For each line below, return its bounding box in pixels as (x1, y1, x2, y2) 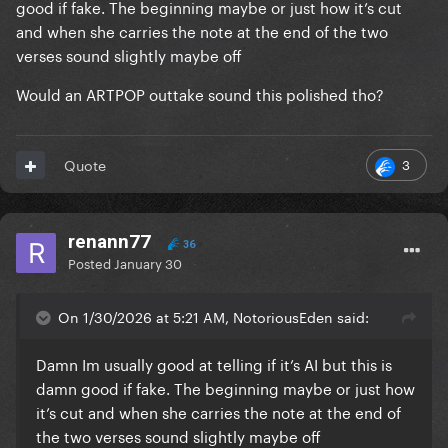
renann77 (68, 230, 151, 254)
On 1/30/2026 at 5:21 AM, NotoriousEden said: (58, 305, 369, 328)
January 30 (114, 252, 182, 273)
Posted (68, 252, 114, 273)
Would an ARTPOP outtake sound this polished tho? (16, 81, 384, 106)
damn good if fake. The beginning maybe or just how (36, 375, 415, 400)
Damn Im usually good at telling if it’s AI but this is (36, 351, 392, 376)
